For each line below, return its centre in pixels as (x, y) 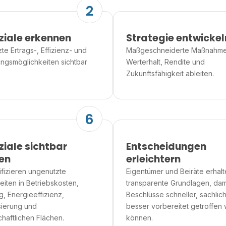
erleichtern (153, 159)
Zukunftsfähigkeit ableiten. (170, 73)
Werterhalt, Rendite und (165, 62)
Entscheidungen (166, 147)
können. (139, 218)
